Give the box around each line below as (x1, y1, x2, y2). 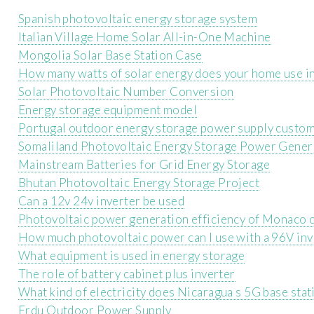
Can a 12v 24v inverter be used (18, 193, 184, 208)
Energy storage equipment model (18, 102, 197, 117)
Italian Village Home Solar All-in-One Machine (18, 29, 271, 44)
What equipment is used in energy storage (18, 247, 245, 263)
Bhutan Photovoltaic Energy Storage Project (18, 175, 260, 190)
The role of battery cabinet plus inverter (18, 266, 235, 281)
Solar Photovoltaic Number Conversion (18, 83, 234, 99)
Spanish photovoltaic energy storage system (18, 11, 258, 26)
